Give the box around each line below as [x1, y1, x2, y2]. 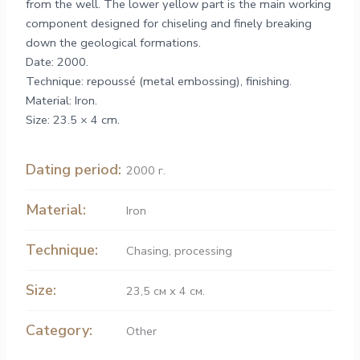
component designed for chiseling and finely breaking [26, 15, 313, 32]
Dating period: [26, 159, 122, 179]
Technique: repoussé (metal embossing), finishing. [26, 73, 292, 90]
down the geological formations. [26, 35, 202, 51]
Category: [26, 320, 93, 340]
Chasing [126, 242, 170, 259]
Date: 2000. [26, 54, 89, 71]
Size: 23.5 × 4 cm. [26, 112, 121, 129]
